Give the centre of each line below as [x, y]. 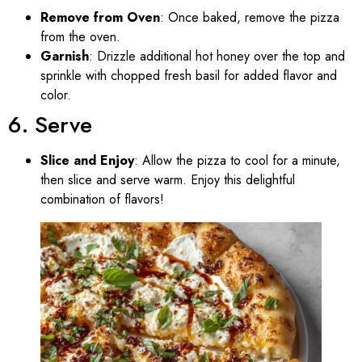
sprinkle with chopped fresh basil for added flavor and [189, 75]
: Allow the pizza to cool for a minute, [237, 160]
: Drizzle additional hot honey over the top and [217, 56]
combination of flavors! [102, 199]
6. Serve [50, 124]
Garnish [65, 56]
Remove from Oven [100, 17]
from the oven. [80, 36]
